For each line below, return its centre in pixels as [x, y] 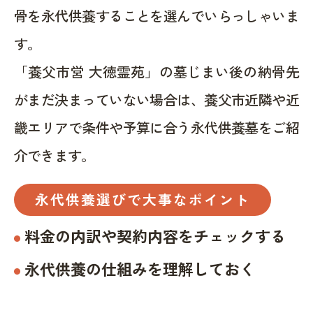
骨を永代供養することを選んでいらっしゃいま [156, 15]
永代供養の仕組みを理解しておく [140, 268]
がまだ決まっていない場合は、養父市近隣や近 [156, 99]
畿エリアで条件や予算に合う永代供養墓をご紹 [156, 127]
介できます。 [54, 155]
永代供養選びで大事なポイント [143, 199]
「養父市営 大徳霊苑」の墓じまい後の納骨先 [156, 71]
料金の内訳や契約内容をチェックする [155, 235]
